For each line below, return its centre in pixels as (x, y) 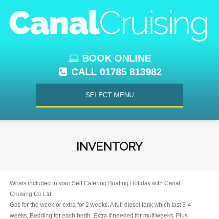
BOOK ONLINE (117, 58)
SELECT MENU (109, 95)
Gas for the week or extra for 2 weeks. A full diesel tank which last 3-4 (100, 205)
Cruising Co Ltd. (31, 194)
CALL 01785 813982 (117, 72)
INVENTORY (109, 146)
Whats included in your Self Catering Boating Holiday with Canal (95, 183)
